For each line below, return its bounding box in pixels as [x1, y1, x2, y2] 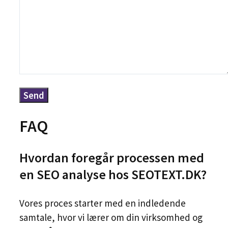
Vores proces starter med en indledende [19, 197, 186, 210]
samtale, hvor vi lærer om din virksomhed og [19, 211, 203, 224]
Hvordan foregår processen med [19, 149, 204, 166]
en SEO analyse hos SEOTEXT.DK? [19, 166, 207, 183]
